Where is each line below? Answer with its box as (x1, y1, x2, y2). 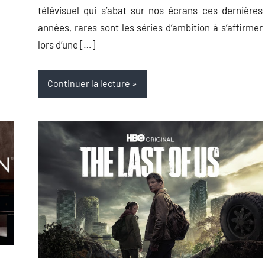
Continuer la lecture (47, 77, 130, 89)
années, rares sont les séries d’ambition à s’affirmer (38, 21, 263, 33)
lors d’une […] (38, 38, 95, 50)
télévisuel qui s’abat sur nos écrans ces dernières (38, 4, 263, 16)
